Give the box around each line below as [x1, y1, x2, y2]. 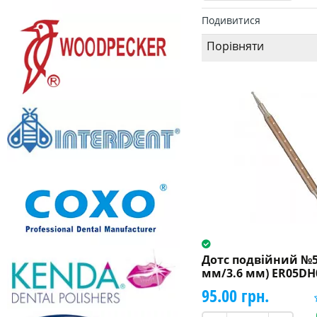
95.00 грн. [201, 283, 269, 307]
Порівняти [206, 38, 264, 54]
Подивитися [201, 13, 260, 27]
